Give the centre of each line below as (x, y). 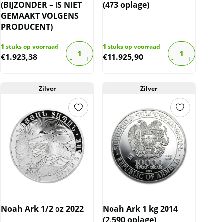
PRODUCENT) (27, 27)
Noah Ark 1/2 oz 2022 (42, 208)
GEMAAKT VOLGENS (40, 16)
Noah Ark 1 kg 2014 (140, 208)
